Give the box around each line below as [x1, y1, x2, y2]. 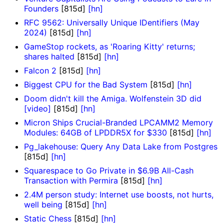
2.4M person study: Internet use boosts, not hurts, [24, 189, 213, 200]
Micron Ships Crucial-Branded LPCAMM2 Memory [24, 117, 213, 128]
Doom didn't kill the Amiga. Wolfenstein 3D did [24, 93, 201, 104]
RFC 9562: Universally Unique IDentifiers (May [24, 17, 199, 28]
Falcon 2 [24, 65, 56, 76]
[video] [24, 103, 51, 114]
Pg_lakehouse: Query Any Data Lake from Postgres [24, 141, 217, 152]
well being [24, 199, 62, 210]
